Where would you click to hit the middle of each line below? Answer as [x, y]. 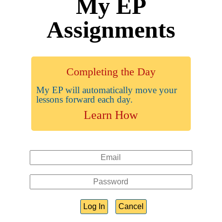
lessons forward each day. [84, 99]
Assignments [111, 29]
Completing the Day [111, 71]
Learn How [111, 115]
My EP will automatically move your [106, 90]
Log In [94, 206]
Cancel [131, 206]
